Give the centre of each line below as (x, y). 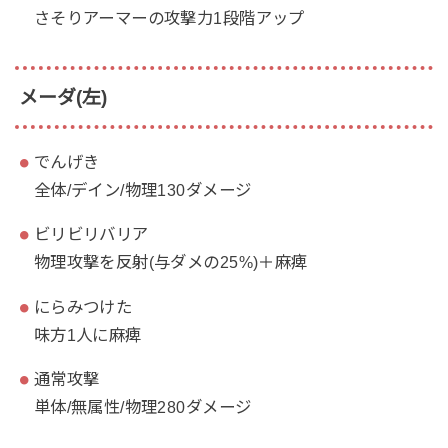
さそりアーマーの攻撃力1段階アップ (169, 18)
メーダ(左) (62, 97)
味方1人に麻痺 (87, 334)
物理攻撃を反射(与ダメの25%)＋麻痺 (170, 262)
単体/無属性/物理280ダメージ (142, 407)
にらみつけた (83, 306)
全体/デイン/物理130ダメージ (142, 190)
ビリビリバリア (91, 234)
